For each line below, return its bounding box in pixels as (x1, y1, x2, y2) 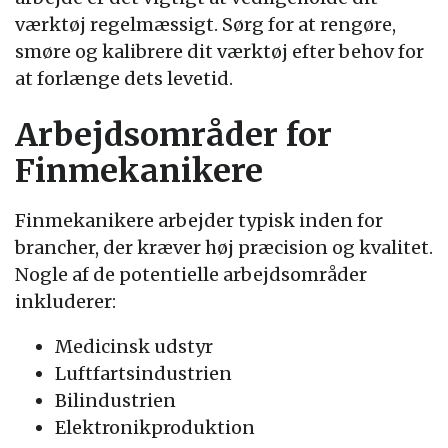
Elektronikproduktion (55, 416, 255, 439)
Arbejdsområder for (15, 115, 332, 155)
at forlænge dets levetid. (15, 67, 233, 90)
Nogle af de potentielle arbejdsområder (15, 263, 367, 286)
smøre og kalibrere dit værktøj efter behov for (15, 40, 424, 63)
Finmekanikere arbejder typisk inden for (15, 209, 383, 232)
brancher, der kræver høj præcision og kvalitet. (15, 236, 433, 259)
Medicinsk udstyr (55, 335, 213, 358)
